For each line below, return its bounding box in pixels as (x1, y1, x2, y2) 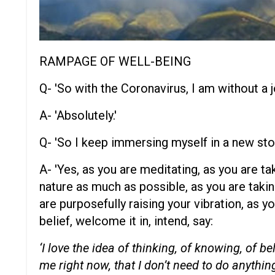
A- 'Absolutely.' (39, 107, 117, 123)
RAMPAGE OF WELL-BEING (39, 53, 191, 69)
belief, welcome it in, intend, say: (39, 213, 213, 228)
